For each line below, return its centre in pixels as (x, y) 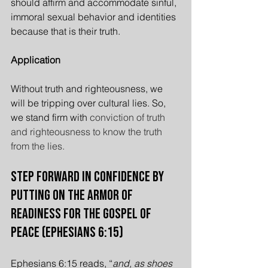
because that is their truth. (66, 31)
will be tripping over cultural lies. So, (89, 103)
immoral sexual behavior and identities (95, 17)
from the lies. (38, 146)
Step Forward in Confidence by (89, 177)
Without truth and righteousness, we (88, 89)
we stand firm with (50, 117)
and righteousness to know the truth (88, 132)
